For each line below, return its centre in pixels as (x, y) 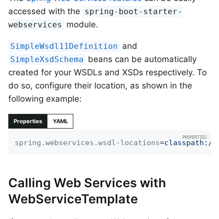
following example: (45, 99)
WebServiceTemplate (73, 198)
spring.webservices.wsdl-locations (88, 142)
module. (81, 24)
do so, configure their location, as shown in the (100, 85)
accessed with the (45, 11)
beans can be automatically (141, 59)
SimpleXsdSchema (47, 59)
